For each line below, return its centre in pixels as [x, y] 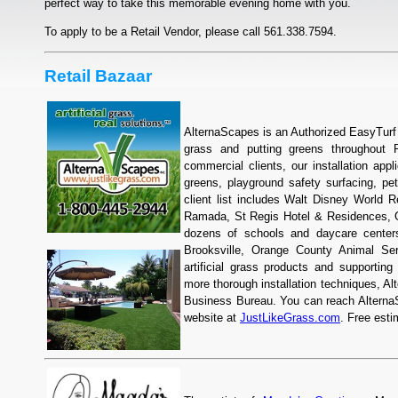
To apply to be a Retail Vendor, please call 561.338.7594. [191, 32]
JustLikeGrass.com [290, 318]
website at [212, 318]
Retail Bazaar [98, 76]
